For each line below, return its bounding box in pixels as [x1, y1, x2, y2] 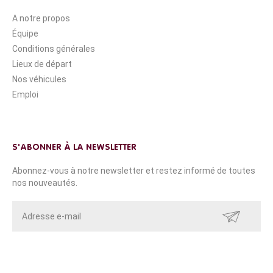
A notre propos [12, 13, 70, 23]
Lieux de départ [12, 58, 72, 69]
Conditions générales [12, 43, 95, 54]
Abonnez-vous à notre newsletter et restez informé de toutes [12, 165, 255, 175]
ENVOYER [210, 211, 252, 220]
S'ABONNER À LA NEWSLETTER [12, 143, 136, 152]
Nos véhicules [12, 74, 66, 84]
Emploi [12, 89, 38, 99]
